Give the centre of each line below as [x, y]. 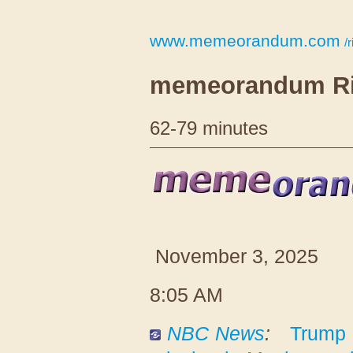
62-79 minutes [209, 128]
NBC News [216, 333]
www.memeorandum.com [245, 41]
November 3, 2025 [237, 256]
